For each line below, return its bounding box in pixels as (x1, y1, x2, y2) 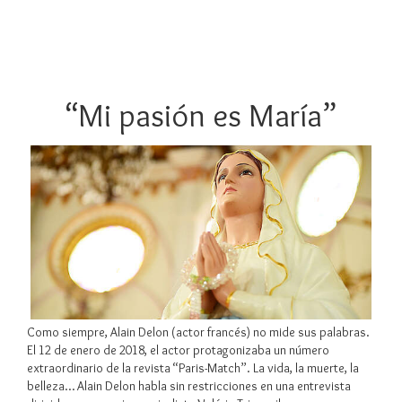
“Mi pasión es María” (65, 94, 337, 135)
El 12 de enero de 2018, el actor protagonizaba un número (27, 342, 329, 359)
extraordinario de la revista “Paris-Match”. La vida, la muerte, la (27, 360, 359, 377)
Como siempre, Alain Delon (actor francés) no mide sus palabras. (27, 324, 370, 341)
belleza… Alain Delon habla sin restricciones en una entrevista (27, 378, 351, 395)
